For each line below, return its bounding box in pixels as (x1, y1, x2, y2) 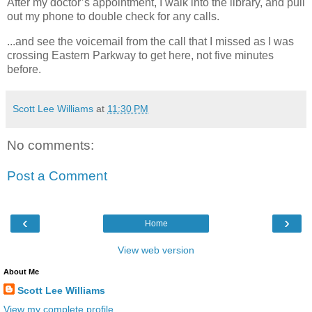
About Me (3, 267, 39, 276)
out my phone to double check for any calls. (7, 10, 222, 23)
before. (7, 63, 41, 76)
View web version (118, 244, 194, 256)
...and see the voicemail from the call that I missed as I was (7, 36, 294, 48)
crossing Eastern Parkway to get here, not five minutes (7, 49, 274, 62)
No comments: (7, 138, 94, 153)
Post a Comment (7, 168, 107, 183)
